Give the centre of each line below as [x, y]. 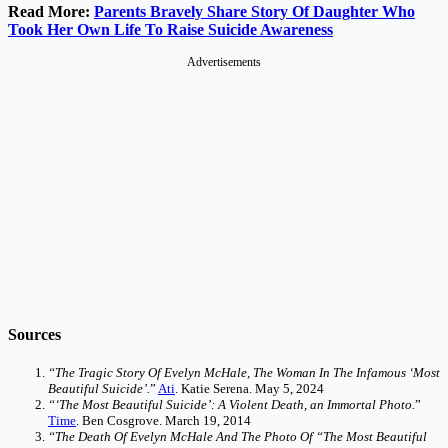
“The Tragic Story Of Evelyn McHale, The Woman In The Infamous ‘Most [244, 373]
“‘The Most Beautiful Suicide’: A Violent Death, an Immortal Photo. [231, 405]
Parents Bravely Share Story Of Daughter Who [254, 11]
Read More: [51, 11]
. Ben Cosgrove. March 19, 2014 [163, 421]
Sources [34, 334]
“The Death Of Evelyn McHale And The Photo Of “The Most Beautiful [237, 437]
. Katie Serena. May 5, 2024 [249, 389]
